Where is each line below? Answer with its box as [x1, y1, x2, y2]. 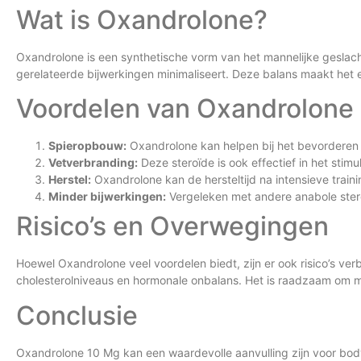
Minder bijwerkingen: [48, 189, 166, 204]
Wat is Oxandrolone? [16, 3, 268, 35]
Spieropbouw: [48, 139, 127, 153]
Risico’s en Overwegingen [16, 210, 329, 243]
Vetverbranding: [48, 156, 138, 170]
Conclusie [16, 299, 138, 331]
